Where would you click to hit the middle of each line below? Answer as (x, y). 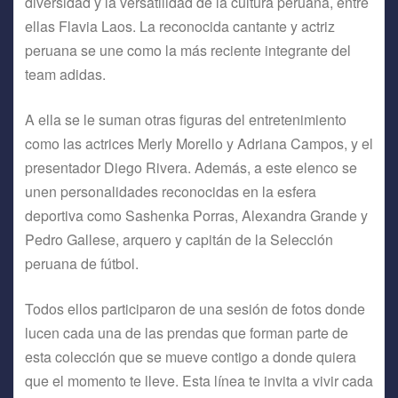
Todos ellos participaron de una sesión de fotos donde (195, 308)
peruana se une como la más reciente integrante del (188, 50)
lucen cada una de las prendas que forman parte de (187, 332)
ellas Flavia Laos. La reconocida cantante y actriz (180, 26)
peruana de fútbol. (82, 263)
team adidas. (67, 74)
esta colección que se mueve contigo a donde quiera (191, 356)
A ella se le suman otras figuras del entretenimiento (186, 119)
